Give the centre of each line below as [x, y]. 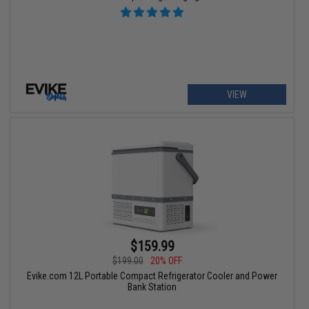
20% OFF [166, 260]
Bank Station [152, 287]
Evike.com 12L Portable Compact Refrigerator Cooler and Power [152, 276]
